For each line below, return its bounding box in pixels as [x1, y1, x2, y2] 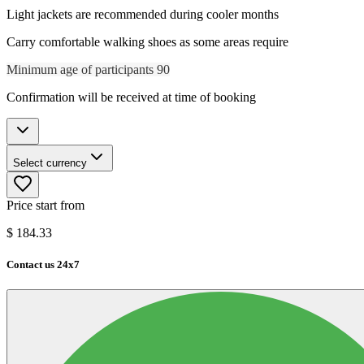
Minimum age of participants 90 [6, 62, 170, 76]
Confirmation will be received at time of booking [6, 89, 256, 104]
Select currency [13, 156, 87, 169]
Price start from [6, 197, 84, 212]
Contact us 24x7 [6, 258, 80, 271]
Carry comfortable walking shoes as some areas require [6, 34, 288, 49]
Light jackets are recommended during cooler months [6, 6, 279, 21]
